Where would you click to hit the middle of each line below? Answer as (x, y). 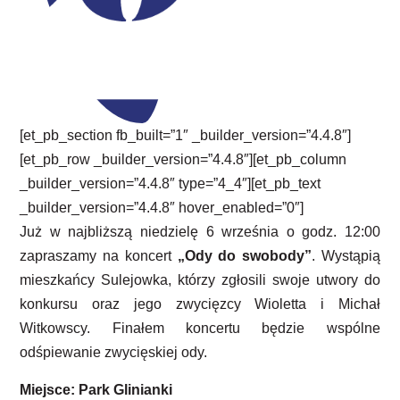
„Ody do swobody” (244, 256)
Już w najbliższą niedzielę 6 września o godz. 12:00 (200, 232)
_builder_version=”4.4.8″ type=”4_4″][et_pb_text (171, 184)
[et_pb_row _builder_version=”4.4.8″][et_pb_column (183, 160)
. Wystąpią (346, 256)
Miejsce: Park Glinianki (96, 389)
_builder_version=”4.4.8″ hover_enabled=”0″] (162, 208)
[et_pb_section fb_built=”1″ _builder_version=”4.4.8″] (186, 136)
